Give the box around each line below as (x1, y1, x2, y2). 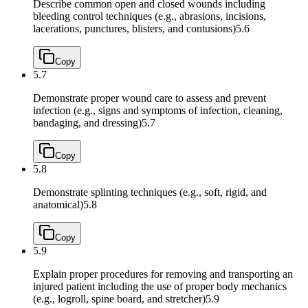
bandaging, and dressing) (33, 116, 142, 129)
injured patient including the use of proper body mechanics (33, 280, 287, 292)
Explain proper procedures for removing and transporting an (33, 267, 293, 280)
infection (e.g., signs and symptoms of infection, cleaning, (33, 104, 283, 116)
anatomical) (33, 198, 83, 210)
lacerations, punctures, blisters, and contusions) (33, 22, 236, 34)
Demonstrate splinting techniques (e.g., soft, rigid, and (33, 186, 267, 198)
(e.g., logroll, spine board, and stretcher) (33, 292, 206, 305)
